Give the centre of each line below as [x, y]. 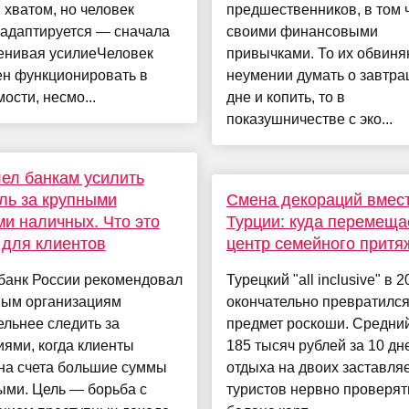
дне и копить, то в [285, 98]
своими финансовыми [302, 32]
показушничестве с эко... [309, 120]
